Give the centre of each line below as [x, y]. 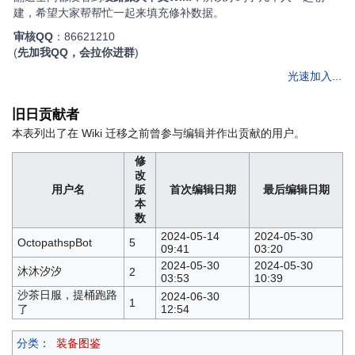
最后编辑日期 [296, 189]
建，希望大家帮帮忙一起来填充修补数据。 [119, 13]
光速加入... [315, 76]
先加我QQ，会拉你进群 [76, 53]
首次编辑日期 [202, 189]
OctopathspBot [54, 242]
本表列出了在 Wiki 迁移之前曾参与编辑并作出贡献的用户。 [158, 133]
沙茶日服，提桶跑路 [67, 294]
